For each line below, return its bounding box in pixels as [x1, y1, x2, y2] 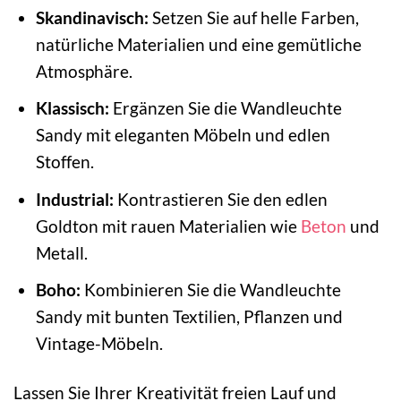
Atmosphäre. [35, 60, 132, 81]
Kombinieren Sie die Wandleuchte [80, 279, 341, 301]
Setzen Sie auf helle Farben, [148, 6, 359, 28]
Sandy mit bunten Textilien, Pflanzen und [35, 306, 343, 328]
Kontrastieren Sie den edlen [113, 188, 328, 209]
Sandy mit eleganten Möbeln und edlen [35, 124, 330, 146]
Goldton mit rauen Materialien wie [35, 215, 301, 236]
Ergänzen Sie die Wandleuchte [108, 98, 342, 119]
